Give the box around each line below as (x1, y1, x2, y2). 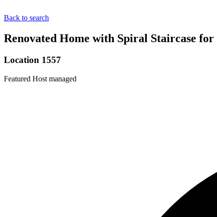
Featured (4, 74, 31, 83)
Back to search (4, 14, 49, 22)
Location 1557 (4, 54, 61, 65)
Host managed (32, 74, 77, 83)
